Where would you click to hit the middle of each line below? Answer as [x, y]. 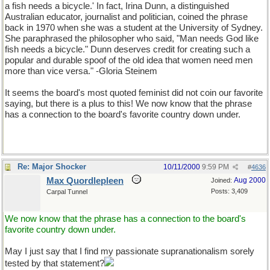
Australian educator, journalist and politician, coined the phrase [126, 17]
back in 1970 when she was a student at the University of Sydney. [134, 28]
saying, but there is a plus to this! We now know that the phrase [128, 104]
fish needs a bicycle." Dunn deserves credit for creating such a [127, 49]
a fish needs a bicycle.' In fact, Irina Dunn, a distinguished [117, 6]
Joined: [222, 180]
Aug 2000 [250, 180]
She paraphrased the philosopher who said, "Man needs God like [132, 39]
